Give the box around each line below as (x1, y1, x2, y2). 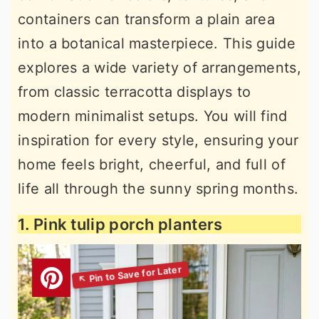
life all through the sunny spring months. (18, 180, 299, 197)
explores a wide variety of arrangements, (18, 59, 301, 76)
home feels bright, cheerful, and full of (18, 156, 286, 173)
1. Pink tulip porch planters (18, 215, 223, 234)
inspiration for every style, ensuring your (18, 132, 299, 149)
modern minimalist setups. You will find (18, 108, 288, 125)
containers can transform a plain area (18, 11, 276, 28)
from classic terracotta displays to (18, 83, 251, 100)
